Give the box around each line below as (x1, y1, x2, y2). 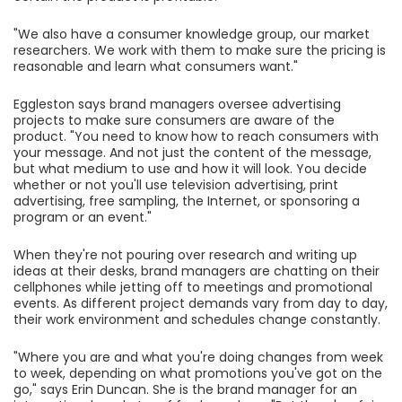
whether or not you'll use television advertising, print (13, 176, 338, 195)
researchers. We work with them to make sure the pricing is (13, 41, 386, 60)
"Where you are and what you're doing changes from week (13, 348, 383, 367)
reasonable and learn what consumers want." (13, 57, 298, 76)
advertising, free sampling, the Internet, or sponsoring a (13, 192, 360, 211)
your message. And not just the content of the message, (13, 144, 371, 162)
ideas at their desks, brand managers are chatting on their (13, 262, 380, 281)
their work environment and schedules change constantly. (13, 310, 380, 329)
